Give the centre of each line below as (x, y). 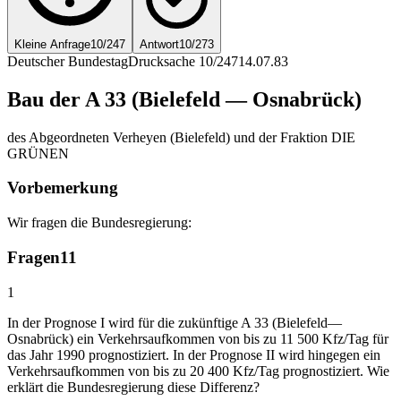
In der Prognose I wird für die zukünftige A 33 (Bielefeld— (175, 322)
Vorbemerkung (63, 188)
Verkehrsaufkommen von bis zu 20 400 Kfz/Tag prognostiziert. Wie (198, 371)
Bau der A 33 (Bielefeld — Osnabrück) (184, 99)
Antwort (159, 44)
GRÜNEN (38, 153)
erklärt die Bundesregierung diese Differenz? (133, 387)
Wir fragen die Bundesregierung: (99, 223)
